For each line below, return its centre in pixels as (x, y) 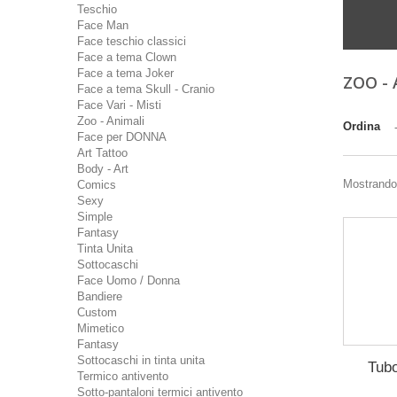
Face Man (103, 25)
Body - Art (103, 169)
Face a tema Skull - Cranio (146, 89)
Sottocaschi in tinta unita (141, 360)
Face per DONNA (122, 137)
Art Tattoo (102, 153)
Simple (95, 217)
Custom (97, 312)
